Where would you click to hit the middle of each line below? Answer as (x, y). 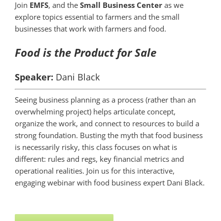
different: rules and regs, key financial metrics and (99, 159)
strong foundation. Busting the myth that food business (109, 135)
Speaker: (34, 77)
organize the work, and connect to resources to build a (107, 123)
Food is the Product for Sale (86, 52)
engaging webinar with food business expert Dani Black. (110, 182)
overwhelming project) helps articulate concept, (95, 111)
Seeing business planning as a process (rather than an (105, 99)
